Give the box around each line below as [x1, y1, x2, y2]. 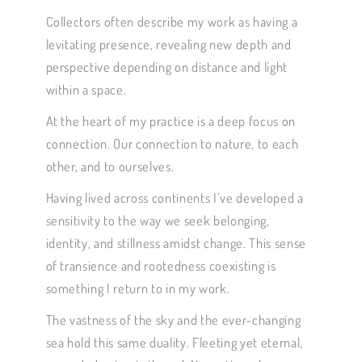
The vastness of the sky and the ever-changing [45, 310, 301, 328]
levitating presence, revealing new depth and [45, 35, 292, 53]
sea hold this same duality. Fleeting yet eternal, [45, 333, 303, 351]
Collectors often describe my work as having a [45, 12, 298, 30]
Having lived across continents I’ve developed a [45, 188, 304, 206]
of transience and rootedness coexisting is [45, 256, 276, 274]
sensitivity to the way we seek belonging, [45, 211, 270, 229]
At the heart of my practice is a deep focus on [45, 112, 296, 129]
